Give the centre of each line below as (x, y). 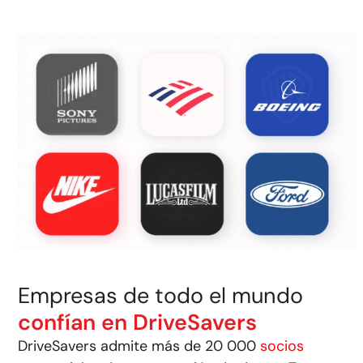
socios (282, 346)
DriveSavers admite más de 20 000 (139, 346)
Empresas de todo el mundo (161, 295)
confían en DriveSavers (138, 322)
